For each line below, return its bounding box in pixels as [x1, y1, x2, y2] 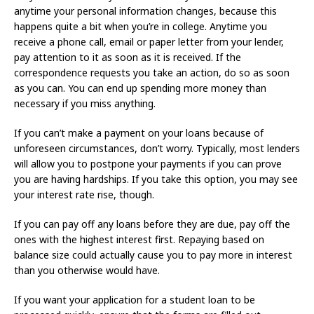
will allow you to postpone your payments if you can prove [14, 157, 282, 171]
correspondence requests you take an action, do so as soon [14, 66, 289, 80]
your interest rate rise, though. [14, 188, 154, 202]
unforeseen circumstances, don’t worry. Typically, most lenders [14, 142, 300, 156]
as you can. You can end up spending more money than [14, 81, 266, 95]
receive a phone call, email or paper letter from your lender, [14, 35, 284, 49]
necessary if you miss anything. [14, 97, 156, 111]
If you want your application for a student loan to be [14, 293, 255, 307]
